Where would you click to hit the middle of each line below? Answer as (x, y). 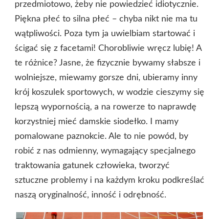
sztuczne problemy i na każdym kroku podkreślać (109, 180)
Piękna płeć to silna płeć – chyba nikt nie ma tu (106, 19)
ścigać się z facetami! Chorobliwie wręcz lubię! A (108, 48)
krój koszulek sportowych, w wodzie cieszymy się (109, 92)
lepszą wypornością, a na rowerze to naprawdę (106, 107)
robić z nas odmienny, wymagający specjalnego (105, 151)
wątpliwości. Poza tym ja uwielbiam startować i (105, 33)
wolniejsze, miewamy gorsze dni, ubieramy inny (106, 77)
